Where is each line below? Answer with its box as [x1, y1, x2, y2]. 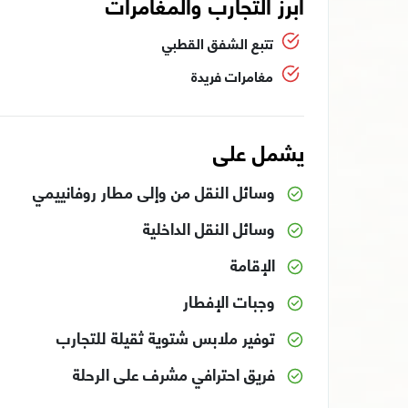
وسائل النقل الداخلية [142, 212, 275, 243]
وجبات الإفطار [182, 285, 275, 316]
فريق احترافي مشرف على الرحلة [72, 358, 275, 389]
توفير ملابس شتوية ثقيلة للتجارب [56, 321, 275, 352]
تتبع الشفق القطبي [161, 29, 273, 56]
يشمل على [212, 131, 304, 172]
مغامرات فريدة [190, 62, 273, 89]
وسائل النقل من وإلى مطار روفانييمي [32, 176, 275, 207]
